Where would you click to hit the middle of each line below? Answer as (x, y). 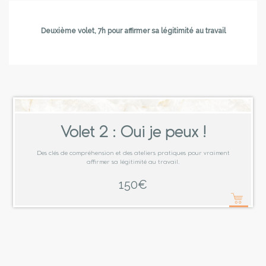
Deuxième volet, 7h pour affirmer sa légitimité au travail (133, 31)
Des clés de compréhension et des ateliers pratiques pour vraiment (133, 153)
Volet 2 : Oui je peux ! (133, 134)
